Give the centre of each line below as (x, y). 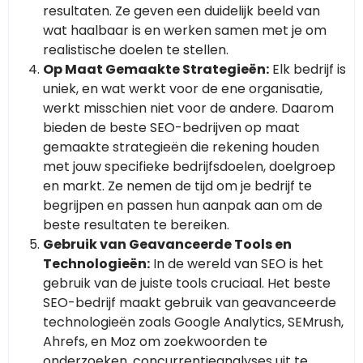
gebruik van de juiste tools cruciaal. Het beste (187, 284)
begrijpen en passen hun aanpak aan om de (183, 206)
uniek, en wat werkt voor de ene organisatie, (183, 89)
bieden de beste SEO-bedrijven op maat (171, 128)
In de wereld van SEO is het (237, 264)
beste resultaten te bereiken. (136, 225)
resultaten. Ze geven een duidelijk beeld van (181, 11)
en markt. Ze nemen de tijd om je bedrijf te (177, 186)
